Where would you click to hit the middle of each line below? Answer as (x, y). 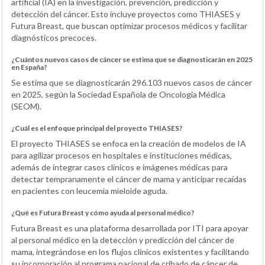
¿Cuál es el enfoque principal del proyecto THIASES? (97, 128)
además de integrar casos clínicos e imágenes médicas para (119, 167)
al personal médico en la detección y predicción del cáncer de (123, 240)
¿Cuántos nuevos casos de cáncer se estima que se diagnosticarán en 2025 (132, 59)
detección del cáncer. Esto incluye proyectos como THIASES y (126, 14)
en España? (29, 67)
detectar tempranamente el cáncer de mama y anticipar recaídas (129, 179)
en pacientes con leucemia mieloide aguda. (89, 190)
